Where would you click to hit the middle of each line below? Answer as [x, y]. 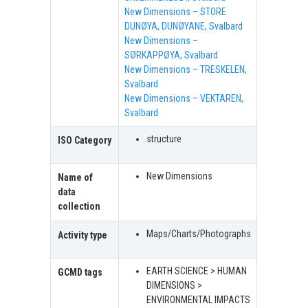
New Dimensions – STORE [176, 12]
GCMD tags [80, 273]
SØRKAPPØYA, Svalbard [172, 55]
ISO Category [85, 141]
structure [164, 139]
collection [79, 207]
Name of [76, 178]
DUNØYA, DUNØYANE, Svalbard [184, 26]
